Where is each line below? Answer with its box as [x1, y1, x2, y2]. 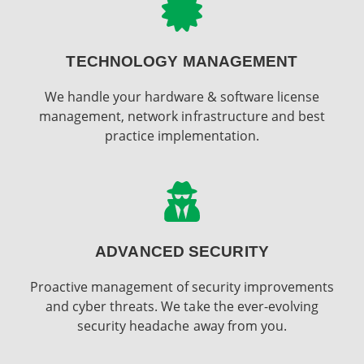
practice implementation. [104, 126, 260, 145]
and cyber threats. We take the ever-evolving [45, 297, 318, 315]
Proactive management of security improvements [29, 277, 335, 296]
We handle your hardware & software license [44, 87, 320, 106]
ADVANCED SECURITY [95, 242, 269, 260]
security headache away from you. [77, 316, 287, 335]
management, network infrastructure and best [39, 106, 325, 125]
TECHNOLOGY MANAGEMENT [66, 52, 298, 70]
